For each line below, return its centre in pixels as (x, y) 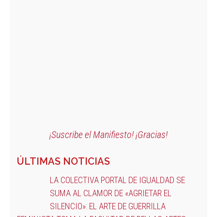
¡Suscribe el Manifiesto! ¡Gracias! (108, 134)
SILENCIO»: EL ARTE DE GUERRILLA (108, 206)
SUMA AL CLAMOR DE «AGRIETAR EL (110, 193)
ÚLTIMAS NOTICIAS (63, 161)
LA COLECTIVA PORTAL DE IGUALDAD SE (117, 180)
